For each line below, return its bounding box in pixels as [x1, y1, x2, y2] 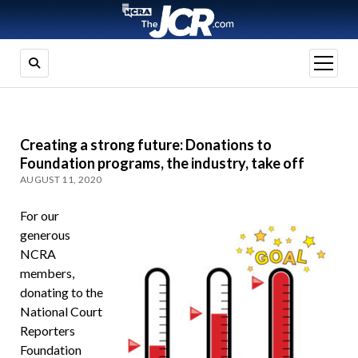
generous [19, 227, 70, 243]
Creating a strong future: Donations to [19, 136, 272, 154]
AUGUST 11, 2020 [19, 173, 102, 186]
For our [19, 208, 59, 224]
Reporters [19, 323, 75, 339]
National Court [19, 304, 102, 320]
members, [19, 265, 74, 281]
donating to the [19, 284, 103, 300]
